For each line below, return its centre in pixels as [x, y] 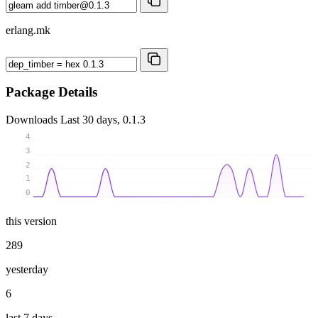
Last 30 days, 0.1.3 [103, 120]
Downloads [33, 120]
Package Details [51, 92]
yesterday [27, 269]
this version [31, 221]
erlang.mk [28, 30]
